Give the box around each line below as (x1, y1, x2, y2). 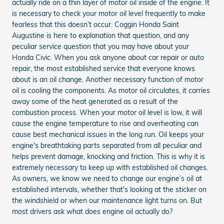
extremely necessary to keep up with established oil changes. (12, 163, 208, 172)
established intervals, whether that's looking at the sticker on (12, 185, 206, 194)
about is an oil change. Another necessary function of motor (12, 75, 203, 84)
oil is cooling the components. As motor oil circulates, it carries (12, 86, 210, 95)
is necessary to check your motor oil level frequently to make (12, 9, 205, 18)
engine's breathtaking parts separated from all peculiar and (12, 141, 201, 150)
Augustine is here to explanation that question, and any (12, 31, 189, 40)
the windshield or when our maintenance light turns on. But (12, 196, 202, 205)
